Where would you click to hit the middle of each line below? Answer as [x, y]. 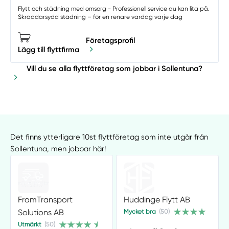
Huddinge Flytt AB [157, 199]
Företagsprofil [111, 41]
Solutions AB [41, 212]
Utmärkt [29, 224]
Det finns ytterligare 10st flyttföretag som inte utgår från [109, 137]
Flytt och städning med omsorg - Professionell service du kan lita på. [113, 8]
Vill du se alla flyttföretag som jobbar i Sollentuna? [114, 69]
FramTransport [45, 199]
